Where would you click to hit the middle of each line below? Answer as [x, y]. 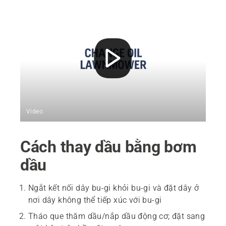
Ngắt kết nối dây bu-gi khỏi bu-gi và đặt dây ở [114, 188]
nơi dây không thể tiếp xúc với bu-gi [95, 200]
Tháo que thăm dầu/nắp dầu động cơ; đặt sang [117, 216]
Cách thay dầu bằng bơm [108, 147]
